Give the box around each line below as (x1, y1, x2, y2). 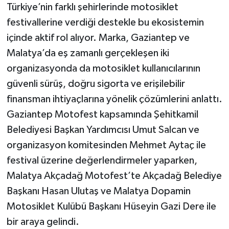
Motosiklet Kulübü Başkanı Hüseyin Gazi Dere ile (6, 201, 216, 212)
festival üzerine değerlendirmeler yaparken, (6, 155, 197, 166)
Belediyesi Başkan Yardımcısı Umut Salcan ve (6, 124, 199, 135)
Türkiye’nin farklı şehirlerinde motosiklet (6, 2, 178, 12)
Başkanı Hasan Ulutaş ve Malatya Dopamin (6, 186, 191, 196)
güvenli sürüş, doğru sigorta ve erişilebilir (6, 78, 185, 89)
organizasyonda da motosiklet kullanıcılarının (6, 63, 200, 74)
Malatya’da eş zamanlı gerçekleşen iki (6, 48, 169, 58)
